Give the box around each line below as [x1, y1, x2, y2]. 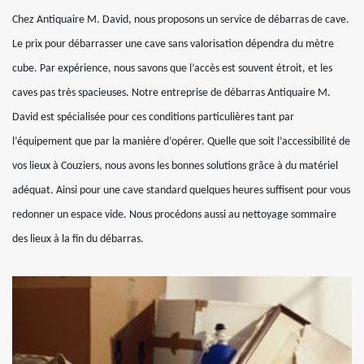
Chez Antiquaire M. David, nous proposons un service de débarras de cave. [12, 13, 349, 26]
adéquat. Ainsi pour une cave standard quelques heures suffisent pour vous [12, 184, 350, 197]
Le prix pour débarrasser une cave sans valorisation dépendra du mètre [12, 37, 334, 50]
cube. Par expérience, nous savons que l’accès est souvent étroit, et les [12, 62, 332, 75]
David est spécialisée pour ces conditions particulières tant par [12, 110, 294, 123]
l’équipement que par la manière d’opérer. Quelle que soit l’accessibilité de [12, 135, 350, 148]
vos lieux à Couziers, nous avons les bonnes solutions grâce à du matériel [12, 159, 338, 172]
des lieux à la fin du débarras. [12, 232, 144, 245]
